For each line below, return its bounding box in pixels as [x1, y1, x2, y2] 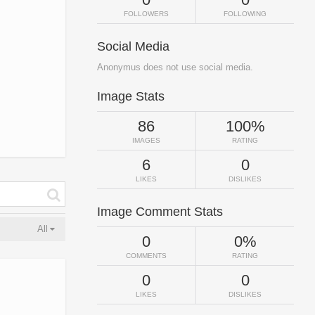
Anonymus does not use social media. [97, 62, 253, 72]
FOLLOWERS [124, 10, 169, 18]
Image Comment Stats [97, 205, 223, 219]
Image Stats [97, 89, 165, 103]
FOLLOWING [224, 10, 266, 18]
